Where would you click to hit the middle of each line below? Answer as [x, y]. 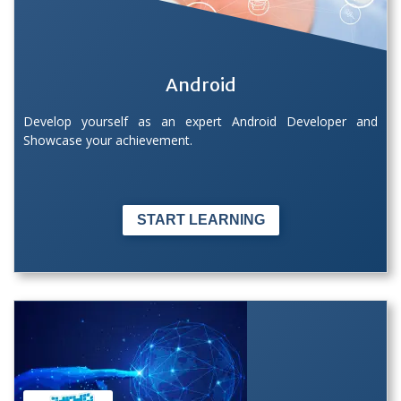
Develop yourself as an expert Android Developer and [200, 121]
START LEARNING [200, 219]
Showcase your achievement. [108, 140]
